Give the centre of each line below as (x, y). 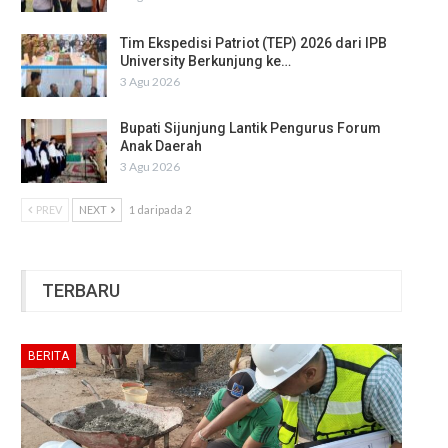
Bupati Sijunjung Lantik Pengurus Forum (250, 128)
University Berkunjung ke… (205, 60)
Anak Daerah (161, 146)
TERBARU (81, 291)
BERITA (48, 355)
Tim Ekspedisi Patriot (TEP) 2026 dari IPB (253, 42)
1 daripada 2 (160, 210)
